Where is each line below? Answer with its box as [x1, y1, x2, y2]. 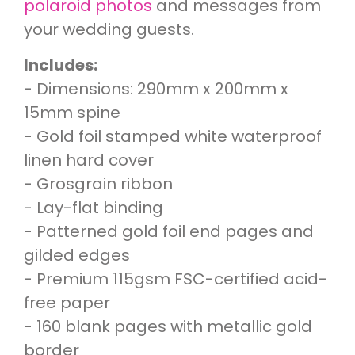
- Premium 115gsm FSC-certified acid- [24, 268, 327, 291]
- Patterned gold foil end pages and [24, 220, 314, 243]
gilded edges [24, 244, 130, 267]
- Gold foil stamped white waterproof [24, 125, 322, 148]
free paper [24, 292, 110, 315]
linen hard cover [24, 149, 154, 172]
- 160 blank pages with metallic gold [24, 315, 312, 338]
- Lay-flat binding [24, 197, 163, 219]
